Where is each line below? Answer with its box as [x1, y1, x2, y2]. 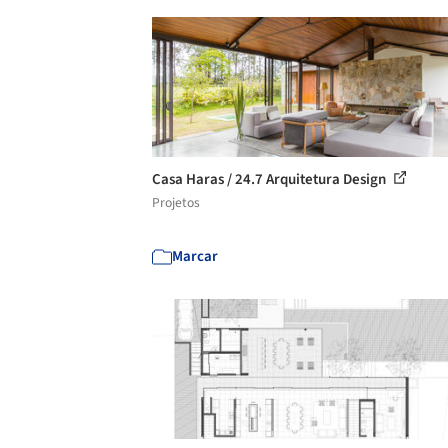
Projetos [152, 192, 200, 212]
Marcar [172, 245, 218, 267]
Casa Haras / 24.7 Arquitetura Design [152, 168, 389, 190]
